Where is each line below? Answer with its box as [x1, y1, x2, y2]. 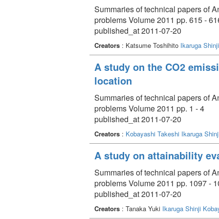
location [94, 73, 132, 88]
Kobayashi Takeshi [126, 129, 179, 138]
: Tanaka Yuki [120, 203, 162, 213]
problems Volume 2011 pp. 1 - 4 [94, 102, 204, 114]
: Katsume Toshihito [120, 40, 180, 50]
